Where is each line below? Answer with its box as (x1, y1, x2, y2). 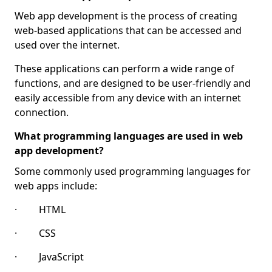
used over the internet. (15, 38, 120, 52)
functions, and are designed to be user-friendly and (15, 76, 251, 90)
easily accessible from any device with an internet (15, 91, 241, 104)
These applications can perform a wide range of (15, 62, 234, 75)
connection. (15, 106, 69, 119)
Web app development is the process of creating (15, 9, 237, 22)
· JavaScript (15, 250, 84, 263)
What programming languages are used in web (15, 129, 243, 143)
